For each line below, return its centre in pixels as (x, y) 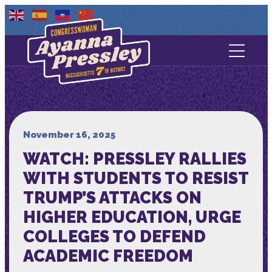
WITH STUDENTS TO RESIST (135, 178)
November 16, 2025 (69, 134)
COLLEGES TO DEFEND (114, 236)
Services (136, 131)
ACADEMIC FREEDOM (108, 256)
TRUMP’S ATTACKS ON (112, 197)
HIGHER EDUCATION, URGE (132, 217)
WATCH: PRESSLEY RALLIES (134, 158)
